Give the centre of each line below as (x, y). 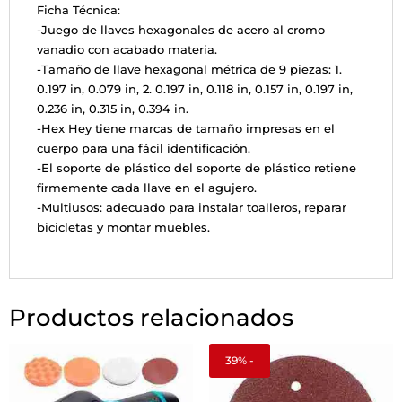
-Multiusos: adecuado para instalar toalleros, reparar (192, 208)
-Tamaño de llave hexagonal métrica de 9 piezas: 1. (189, 70)
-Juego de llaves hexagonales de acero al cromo (181, 30)
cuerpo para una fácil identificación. (144, 149)
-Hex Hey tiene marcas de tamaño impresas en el (186, 129)
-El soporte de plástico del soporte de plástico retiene (197, 168)
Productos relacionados (151, 318)
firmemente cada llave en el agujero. (147, 188)
